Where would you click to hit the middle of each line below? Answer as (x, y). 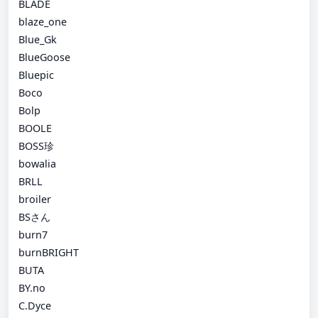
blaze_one (43, 21)
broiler (35, 199)
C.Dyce (35, 305)
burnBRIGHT (49, 252)
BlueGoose (44, 57)
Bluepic (36, 75)
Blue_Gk (38, 39)
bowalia (37, 163)
